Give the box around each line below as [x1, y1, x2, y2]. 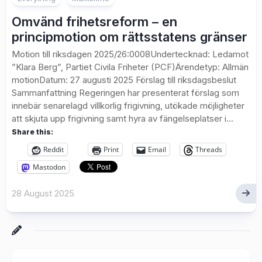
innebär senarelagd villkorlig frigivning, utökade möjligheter [12, 100, 244, 112]
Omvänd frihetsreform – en [12, 14, 177, 30]
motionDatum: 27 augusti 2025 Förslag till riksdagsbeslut [12, 74, 236, 86]
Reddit [43, 144, 64, 155]
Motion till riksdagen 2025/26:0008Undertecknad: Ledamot [12, 49, 249, 60]
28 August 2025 [12, 188, 74, 199]
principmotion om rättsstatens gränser [12, 29, 247, 45]
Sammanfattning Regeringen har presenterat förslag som [12, 87, 239, 99]
